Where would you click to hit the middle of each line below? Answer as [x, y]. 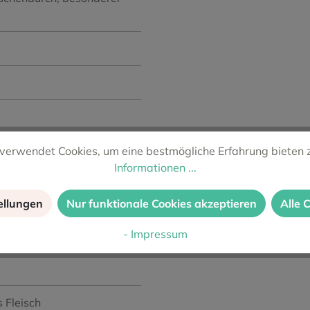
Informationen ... [155, 168]
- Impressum [155, 234]
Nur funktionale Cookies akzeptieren [162, 204]
